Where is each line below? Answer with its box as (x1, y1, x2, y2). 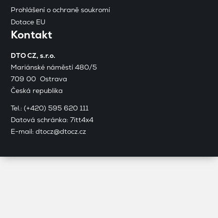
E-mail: (11, 127, 36, 136)
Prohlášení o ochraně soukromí (11, 5, 110, 15)
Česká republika (11, 86, 63, 95)
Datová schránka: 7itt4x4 (11, 115, 94, 125)
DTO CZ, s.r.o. (11, 51, 56, 60)
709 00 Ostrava (11, 74, 68, 84)
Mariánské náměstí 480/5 (11, 63, 97, 72)
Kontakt (11, 28, 53, 42)
